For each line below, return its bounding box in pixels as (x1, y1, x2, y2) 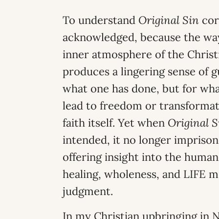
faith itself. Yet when (63, 116, 168, 130)
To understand (63, 13, 138, 27)
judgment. (63, 184, 113, 198)
